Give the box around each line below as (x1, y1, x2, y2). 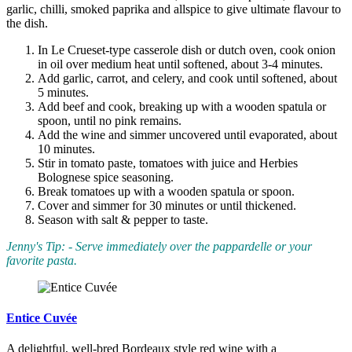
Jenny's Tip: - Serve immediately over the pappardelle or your (6, 239, 312, 253)
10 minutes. (38, 141, 95, 156)
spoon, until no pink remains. (38, 113, 181, 127)
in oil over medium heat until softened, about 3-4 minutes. (38, 57, 323, 71)
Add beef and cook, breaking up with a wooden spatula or (38, 99, 326, 113)
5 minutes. (38, 85, 89, 99)
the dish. (6, 16, 48, 30)
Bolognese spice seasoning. (38, 170, 174, 184)
